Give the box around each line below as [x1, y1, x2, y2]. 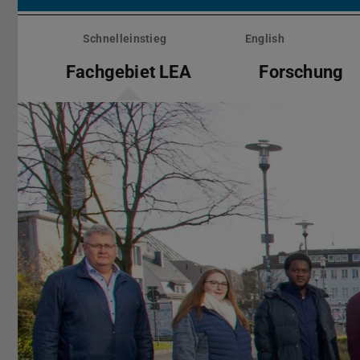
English [244, 32, 284, 46]
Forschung [259, 61, 344, 82]
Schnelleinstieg [82, 32, 167, 46]
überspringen [14, 27, 91, 42]
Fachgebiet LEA [66, 61, 191, 82]
